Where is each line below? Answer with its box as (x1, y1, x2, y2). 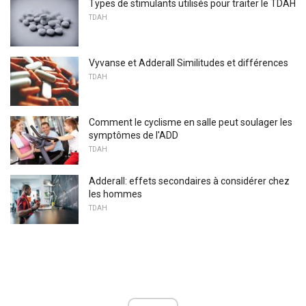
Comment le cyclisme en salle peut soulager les (89, 116, 292, 128)
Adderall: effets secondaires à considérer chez (89, 176, 290, 187)
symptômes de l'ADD (89, 129, 178, 141)
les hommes (89, 189, 142, 200)
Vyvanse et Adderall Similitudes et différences (89, 57, 288, 68)
